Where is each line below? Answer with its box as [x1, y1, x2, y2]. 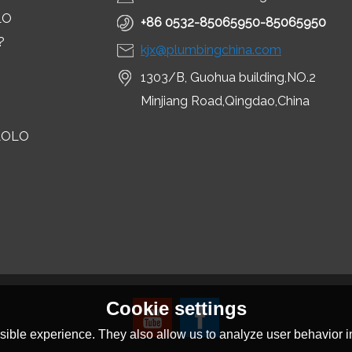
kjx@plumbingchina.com [141, 42, 281, 57]
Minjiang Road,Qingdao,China [141, 93, 310, 108]
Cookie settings [105, 298, 247, 320]
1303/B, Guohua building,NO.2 [141, 70, 316, 85]
